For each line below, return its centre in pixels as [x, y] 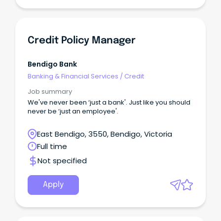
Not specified [62, 161]
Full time [52, 147]
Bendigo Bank [52, 64]
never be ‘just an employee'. [73, 111]
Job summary [50, 92]
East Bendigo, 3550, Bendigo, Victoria [105, 134]
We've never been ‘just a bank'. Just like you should [109, 103]
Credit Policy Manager [82, 40]
